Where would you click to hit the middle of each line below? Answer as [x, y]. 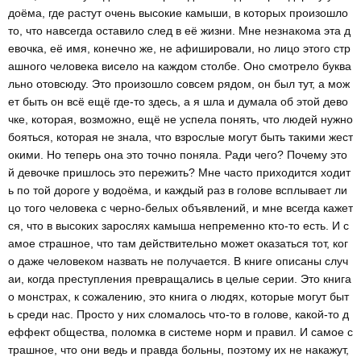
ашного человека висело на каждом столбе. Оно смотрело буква [180, 66]
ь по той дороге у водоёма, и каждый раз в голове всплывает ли [178, 190]
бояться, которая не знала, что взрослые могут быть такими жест [180, 137]
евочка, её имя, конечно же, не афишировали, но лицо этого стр [179, 48]
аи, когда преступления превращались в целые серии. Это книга [180, 278]
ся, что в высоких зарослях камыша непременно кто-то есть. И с [178, 225]
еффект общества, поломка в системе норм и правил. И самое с [180, 332]
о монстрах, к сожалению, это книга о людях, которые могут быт [178, 296]
